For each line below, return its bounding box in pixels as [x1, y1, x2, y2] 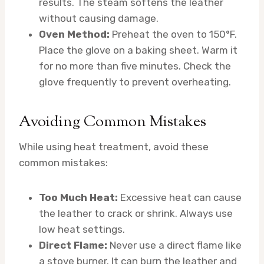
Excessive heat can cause [118, 191, 242, 203]
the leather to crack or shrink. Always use [39, 207, 233, 219]
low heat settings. [39, 223, 125, 235]
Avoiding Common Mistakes [19, 111, 206, 133]
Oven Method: [39, 28, 110, 40]
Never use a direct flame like [107, 239, 242, 251]
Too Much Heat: [39, 191, 118, 203]
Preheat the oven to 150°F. [110, 28, 237, 40]
